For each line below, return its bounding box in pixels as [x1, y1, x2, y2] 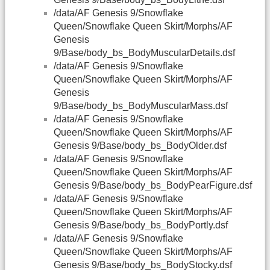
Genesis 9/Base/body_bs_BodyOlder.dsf [54, 140, 227, 151]
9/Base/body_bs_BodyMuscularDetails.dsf [54, 48, 235, 58]
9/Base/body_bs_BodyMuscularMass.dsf [54, 101, 228, 111]
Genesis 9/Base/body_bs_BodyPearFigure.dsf [54, 180, 252, 191]
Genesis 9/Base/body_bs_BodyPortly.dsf [54, 220, 228, 231]
